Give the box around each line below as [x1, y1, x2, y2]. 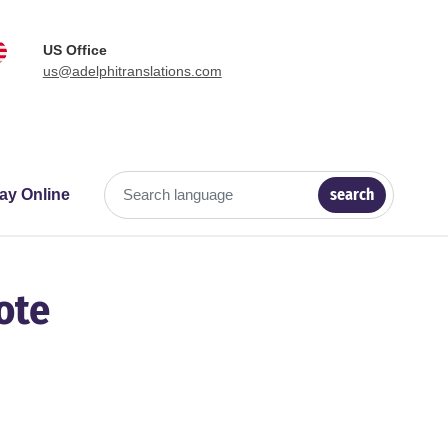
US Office [42, 42, 107, 58]
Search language [42, 196, 165, 214]
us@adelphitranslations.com [42, 63, 222, 79]
